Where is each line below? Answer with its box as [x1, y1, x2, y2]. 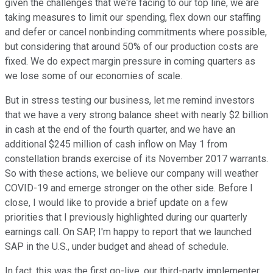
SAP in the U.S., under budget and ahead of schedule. [5, 241, 229, 253]
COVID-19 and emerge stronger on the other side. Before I [5, 182, 253, 194]
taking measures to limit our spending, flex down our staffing [5, 12, 261, 24]
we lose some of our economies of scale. [5, 70, 182, 82]
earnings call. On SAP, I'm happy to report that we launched [5, 226, 252, 238]
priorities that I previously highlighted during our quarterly [5, 211, 247, 224]
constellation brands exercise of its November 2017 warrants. [5, 153, 268, 165]
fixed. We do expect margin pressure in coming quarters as [5, 55, 255, 68]
